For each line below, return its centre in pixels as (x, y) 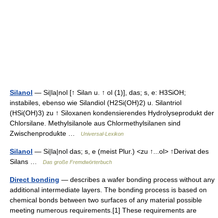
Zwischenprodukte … (45, 133)
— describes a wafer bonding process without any (137, 179)
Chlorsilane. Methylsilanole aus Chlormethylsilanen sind (95, 123)
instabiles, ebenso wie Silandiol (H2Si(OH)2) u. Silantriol (96, 102)
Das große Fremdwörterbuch (77, 162)
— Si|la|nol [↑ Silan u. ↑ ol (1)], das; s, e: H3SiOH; (109, 92)
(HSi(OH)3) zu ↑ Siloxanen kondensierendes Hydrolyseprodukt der (112, 113)
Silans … (26, 161)
